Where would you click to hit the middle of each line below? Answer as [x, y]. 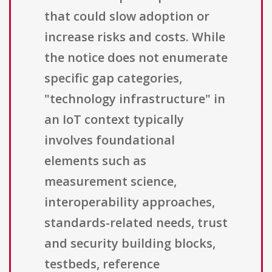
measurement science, [110, 182]
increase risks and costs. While [135, 37]
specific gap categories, [113, 78]
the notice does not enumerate [136, 58]
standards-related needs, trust [136, 223]
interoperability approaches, [130, 202]
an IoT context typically [114, 120]
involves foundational [110, 140]
